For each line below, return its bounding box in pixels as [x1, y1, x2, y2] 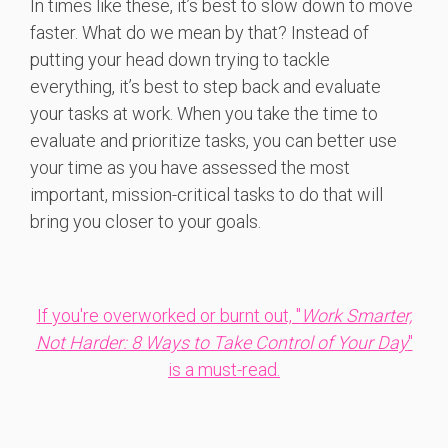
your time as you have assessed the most [30, 157, 350, 179]
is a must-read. [168, 359, 280, 381]
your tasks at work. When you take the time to [30, 103, 378, 125]
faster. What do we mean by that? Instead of [30, 22, 369, 44]
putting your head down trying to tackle [30, 49, 330, 71]
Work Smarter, [300, 305, 412, 327]
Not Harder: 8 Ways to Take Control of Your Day [35, 332, 408, 354]
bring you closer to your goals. [30, 211, 261, 233]
